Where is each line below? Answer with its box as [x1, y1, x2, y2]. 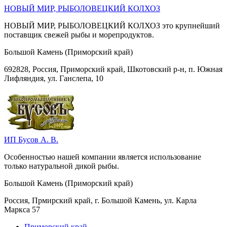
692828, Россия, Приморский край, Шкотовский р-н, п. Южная [4, 64, 222, 73]
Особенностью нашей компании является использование [4, 152, 201, 161]
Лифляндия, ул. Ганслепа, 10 [4, 73, 103, 83]
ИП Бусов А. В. [4, 135, 58, 144]
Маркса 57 [4, 205, 40, 214]
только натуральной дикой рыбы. [4, 161, 119, 170]
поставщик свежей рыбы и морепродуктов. [4, 30, 154, 39]
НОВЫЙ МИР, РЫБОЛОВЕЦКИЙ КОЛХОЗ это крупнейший [4, 21, 220, 30]
